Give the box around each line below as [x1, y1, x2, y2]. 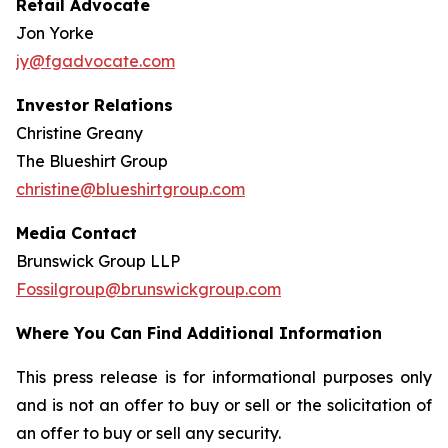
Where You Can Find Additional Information [16, 323, 382, 343]
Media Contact [16, 223, 137, 243]
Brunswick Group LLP [16, 251, 180, 271]
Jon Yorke [16, 23, 94, 43]
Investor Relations [16, 95, 178, 115]
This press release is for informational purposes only [16, 367, 432, 387]
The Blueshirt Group [16, 151, 168, 171]
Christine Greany [16, 123, 143, 143]
